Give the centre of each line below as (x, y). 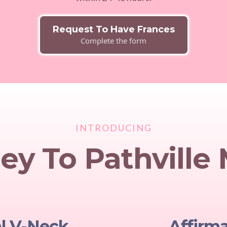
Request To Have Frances (113, 29)
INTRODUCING (113, 128)
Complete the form (113, 41)
